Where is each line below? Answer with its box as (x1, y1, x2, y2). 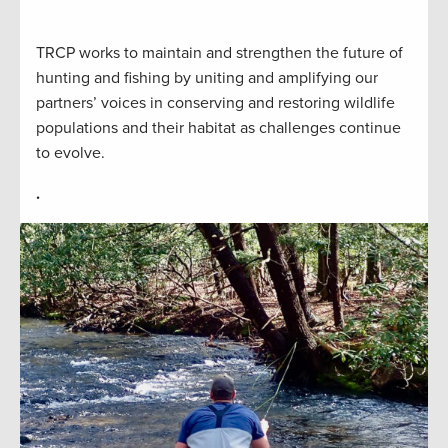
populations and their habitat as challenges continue (36, 117, 401, 138)
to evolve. (36, 142, 105, 163)
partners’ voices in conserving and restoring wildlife (36, 92, 395, 113)
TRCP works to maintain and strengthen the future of (36, 42, 403, 63)
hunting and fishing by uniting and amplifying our (36, 67, 378, 88)
